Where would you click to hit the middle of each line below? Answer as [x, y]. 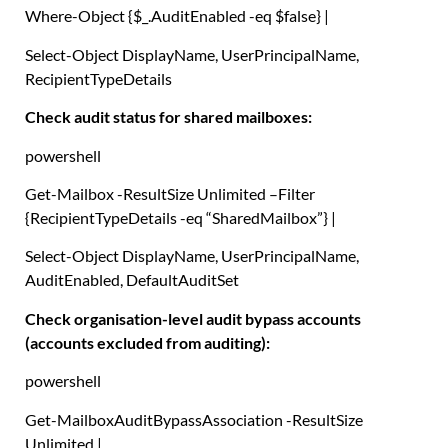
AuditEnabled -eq [213, 16]
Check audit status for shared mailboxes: [168, 117]
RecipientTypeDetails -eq [118, 217]
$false [295, 16]
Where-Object [75, 16]
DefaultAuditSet [181, 280]
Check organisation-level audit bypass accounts [193, 318]
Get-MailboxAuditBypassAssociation [154, 419]
